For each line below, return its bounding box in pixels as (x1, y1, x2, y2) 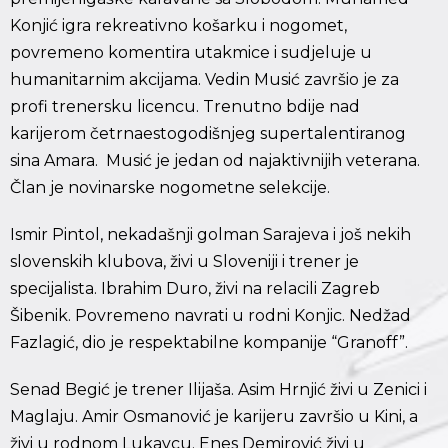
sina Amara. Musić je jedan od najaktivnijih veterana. (10, 151, 420, 171)
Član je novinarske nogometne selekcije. (10, 178, 330, 198)
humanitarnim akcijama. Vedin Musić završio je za (10, 70, 399, 90)
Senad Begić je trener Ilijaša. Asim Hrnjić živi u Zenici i (10, 380, 427, 400)
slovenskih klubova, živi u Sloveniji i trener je (10, 252, 359, 272)
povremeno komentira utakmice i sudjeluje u (10, 43, 372, 63)
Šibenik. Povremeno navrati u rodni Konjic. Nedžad (10, 306, 411, 326)
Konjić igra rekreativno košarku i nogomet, (10, 16, 347, 36)
